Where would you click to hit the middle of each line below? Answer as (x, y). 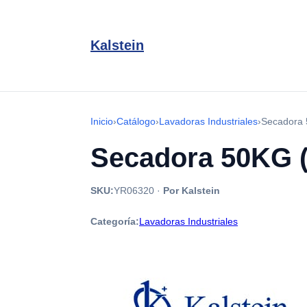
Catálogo (136, 121)
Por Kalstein (192, 191)
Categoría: (115, 221)
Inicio (102, 121)
